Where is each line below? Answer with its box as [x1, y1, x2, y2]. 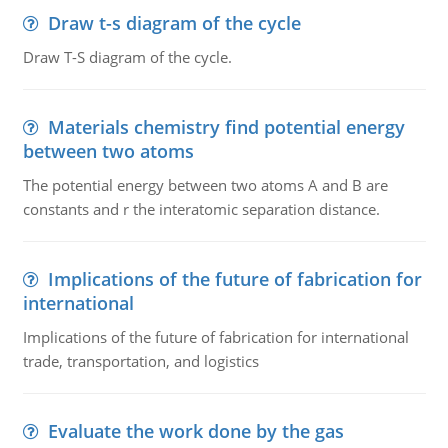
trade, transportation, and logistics [22, 351, 259, 371]
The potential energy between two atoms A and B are [22, 175, 388, 195]
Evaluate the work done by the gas [47, 419, 344, 443]
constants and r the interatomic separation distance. [22, 199, 380, 219]
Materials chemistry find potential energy [47, 115, 405, 139]
